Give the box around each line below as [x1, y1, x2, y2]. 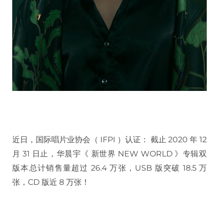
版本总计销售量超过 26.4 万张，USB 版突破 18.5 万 [12, 163, 207, 173]
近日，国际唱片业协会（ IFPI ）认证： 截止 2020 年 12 [12, 134, 207, 144]
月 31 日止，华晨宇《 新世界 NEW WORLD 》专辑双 [12, 149, 207, 158]
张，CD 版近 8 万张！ [12, 177, 89, 187]
